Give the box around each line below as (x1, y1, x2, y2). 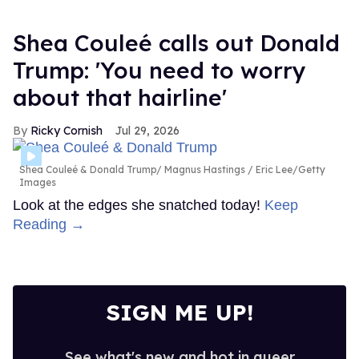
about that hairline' (13, 83, 227, 111)
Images (19, 176, 56, 189)
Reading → (13, 216, 85, 233)
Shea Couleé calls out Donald (13, 28, 340, 57)
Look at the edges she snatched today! (13, 197, 264, 214)
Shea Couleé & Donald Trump (19, 163, 156, 176)
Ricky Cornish (30, 123, 103, 138)
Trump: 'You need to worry (13, 55, 306, 84)
